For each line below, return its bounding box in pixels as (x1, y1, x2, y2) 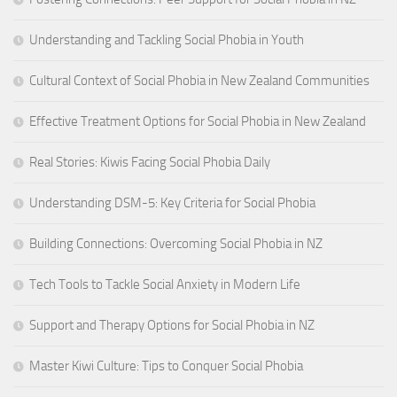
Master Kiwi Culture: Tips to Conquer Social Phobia (29, 358, 303, 375)
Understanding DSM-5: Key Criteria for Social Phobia (29, 195, 315, 212)
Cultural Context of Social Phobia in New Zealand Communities (29, 73, 370, 90)
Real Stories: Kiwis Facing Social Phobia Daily (29, 154, 270, 171)
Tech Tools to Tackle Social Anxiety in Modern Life (29, 276, 300, 293)
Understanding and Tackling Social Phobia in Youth (29, 32, 304, 49)
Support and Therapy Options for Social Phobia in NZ (29, 317, 315, 334)
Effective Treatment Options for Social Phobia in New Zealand (29, 113, 366, 130)
